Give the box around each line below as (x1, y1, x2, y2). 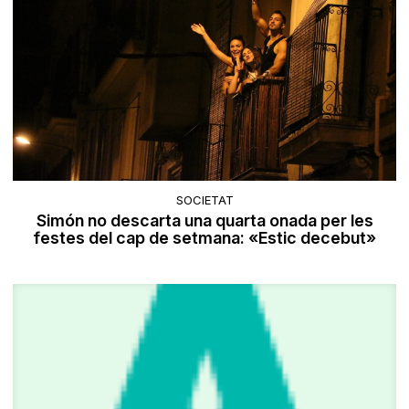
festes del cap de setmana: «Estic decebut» (33, 228, 376, 248)
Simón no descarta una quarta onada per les (36, 211, 373, 231)
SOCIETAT (175, 193, 234, 208)
